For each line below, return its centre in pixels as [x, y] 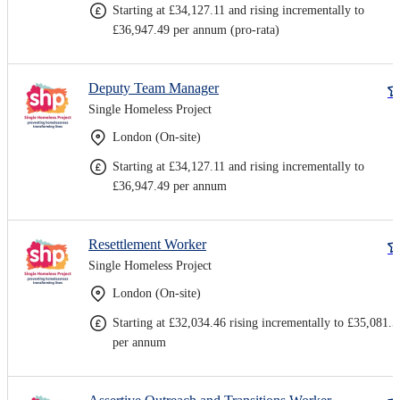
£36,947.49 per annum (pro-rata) [196, 29]
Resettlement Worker [147, 244]
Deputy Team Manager [154, 87]
